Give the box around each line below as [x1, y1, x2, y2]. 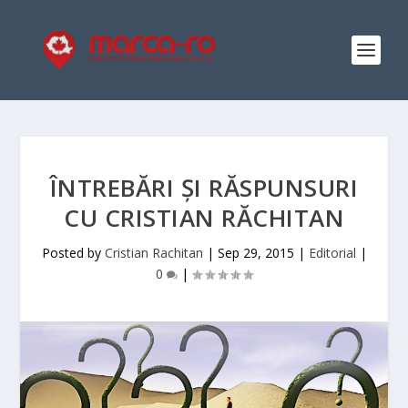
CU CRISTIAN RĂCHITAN [64, 201, 344, 234]
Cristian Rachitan [104, 244, 203, 261]
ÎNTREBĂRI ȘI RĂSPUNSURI [49, 171, 359, 204]
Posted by [41, 244, 105, 261]
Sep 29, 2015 [217, 244, 294, 261]
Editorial [308, 244, 356, 261]
